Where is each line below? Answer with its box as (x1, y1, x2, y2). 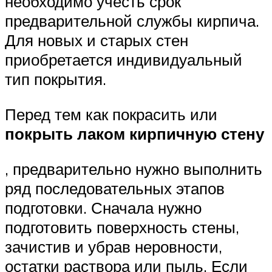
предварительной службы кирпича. (5, 11, 259, 31)
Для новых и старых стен (5, 30, 188, 50)
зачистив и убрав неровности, (5, 236, 222, 256)
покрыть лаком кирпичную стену (5, 124, 264, 144)
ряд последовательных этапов (5, 178, 225, 198)
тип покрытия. (5, 69, 106, 89)
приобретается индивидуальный (5, 50, 242, 70)
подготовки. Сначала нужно (5, 197, 202, 217)
